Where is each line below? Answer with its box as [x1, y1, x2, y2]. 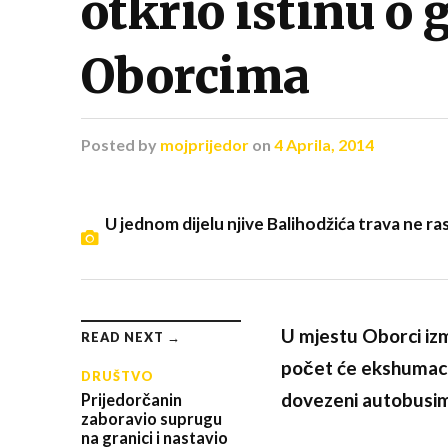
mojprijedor [159, 135, 249, 154]
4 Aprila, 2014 [273, 135, 374, 154]
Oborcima [80, 46, 310, 106]
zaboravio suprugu [80, 408, 222, 428]
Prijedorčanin [80, 389, 182, 409]
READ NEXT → [80, 328, 181, 345]
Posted [80, 135, 135, 154]
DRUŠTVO [80, 367, 154, 384]
